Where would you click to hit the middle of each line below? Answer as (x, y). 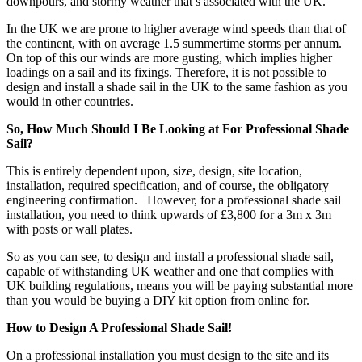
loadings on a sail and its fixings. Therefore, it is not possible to (166, 73)
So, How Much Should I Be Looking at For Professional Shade (178, 129)
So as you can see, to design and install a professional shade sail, (170, 257)
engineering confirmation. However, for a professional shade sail (174, 200)
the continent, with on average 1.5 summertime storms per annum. (176, 44)
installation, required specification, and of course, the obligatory (168, 186)
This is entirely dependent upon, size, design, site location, (154, 171)
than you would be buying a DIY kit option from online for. (158, 301)
